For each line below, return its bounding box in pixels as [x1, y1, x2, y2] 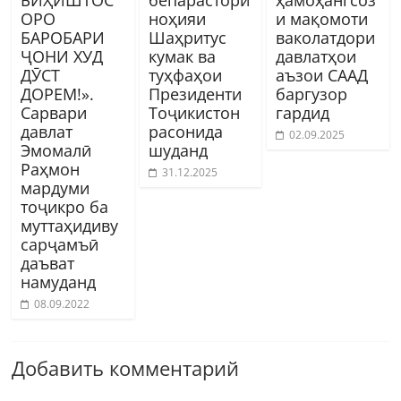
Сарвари [21, 101, 88, 124]
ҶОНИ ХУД [21, 45, 104, 67]
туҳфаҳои [148, 64, 222, 86]
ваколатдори [275, 26, 375, 48]
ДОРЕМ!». [21, 82, 95, 105]
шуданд [148, 139, 208, 161]
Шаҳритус [148, 26, 226, 48]
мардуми [21, 176, 90, 199]
